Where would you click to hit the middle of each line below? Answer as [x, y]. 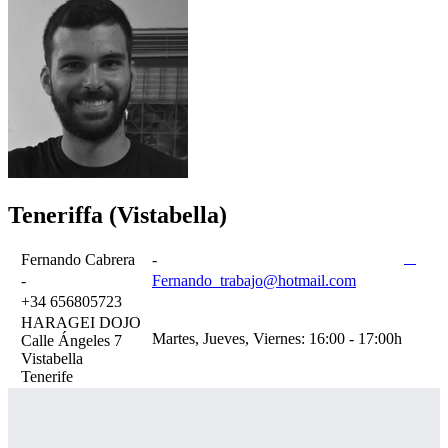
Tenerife [47, 376]
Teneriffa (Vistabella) [117, 214]
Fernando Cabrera [78, 259]
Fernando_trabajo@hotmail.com [254, 280]
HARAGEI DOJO [81, 322]
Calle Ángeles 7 [71, 340]
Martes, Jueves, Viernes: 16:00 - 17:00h [277, 338]
